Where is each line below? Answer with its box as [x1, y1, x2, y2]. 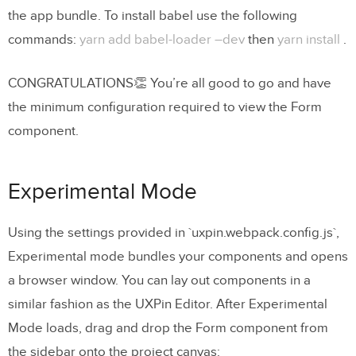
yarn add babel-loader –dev [79, 31, 245, 48]
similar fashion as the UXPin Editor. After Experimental [8, 296, 327, 312]
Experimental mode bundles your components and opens [8, 248, 348, 265]
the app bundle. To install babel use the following [8, 7, 297, 24]
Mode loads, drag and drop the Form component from [8, 319, 328, 336]
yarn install [277, 31, 340, 48]
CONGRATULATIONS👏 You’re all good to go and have [8, 75, 331, 91]
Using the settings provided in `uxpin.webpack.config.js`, [8, 224, 339, 241]
